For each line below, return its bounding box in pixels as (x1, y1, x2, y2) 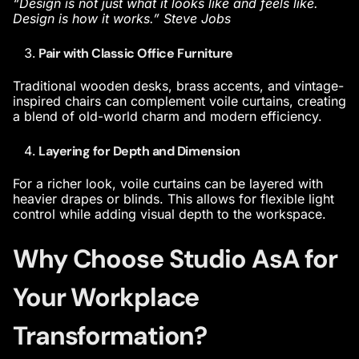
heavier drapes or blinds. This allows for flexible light (13, 191, 334, 208)
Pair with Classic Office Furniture (38, 44, 233, 62)
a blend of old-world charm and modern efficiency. (13, 108, 322, 125)
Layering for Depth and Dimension (38, 142, 240, 159)
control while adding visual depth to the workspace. (13, 206, 326, 223)
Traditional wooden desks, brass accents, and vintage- (13, 78, 344, 95)
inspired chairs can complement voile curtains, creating (13, 93, 346, 110)
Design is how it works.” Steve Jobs (13, 10, 231, 26)
